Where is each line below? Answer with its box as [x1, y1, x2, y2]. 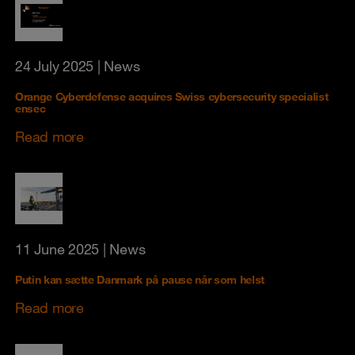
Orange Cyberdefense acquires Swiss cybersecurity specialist [15, 90, 329, 104]
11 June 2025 [15, 240, 99, 258]
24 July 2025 [15, 57, 94, 74]
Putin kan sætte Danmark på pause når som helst [15, 273, 265, 287]
